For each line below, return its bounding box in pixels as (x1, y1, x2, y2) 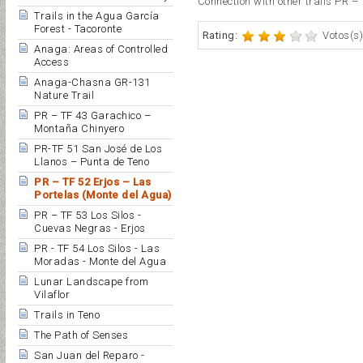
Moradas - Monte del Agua (34, 255, 166, 267)
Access (34, 56, 69, 68)
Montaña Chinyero (34, 122, 124, 135)
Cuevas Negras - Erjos (34, 222, 146, 234)
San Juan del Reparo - (34, 349, 145, 361)
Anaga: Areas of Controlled (34, 43, 168, 55)
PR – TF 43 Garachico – (34, 109, 151, 122)
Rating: (202, 29, 238, 42)
